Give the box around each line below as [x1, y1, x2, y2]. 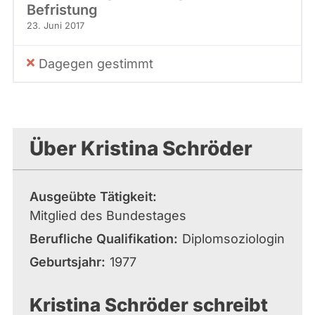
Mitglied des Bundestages [30, 207, 186, 223]
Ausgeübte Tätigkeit [30, 188, 153, 204]
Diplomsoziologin [182, 231, 285, 246]
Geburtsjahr [30, 254, 101, 269]
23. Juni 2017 [27, 20, 84, 31]
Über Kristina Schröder [30, 136, 252, 160]
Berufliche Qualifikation [30, 231, 174, 246]
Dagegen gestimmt [39, 56, 153, 71]
